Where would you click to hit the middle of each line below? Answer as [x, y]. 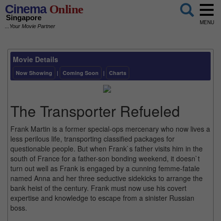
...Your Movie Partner [30, 26]
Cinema [26, 9]
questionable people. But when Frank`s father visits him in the [107, 148]
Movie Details [36, 59]
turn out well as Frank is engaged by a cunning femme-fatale [105, 168]
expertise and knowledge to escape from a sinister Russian [102, 198]
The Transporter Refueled [95, 110]
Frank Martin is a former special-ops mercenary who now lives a [110, 129]
